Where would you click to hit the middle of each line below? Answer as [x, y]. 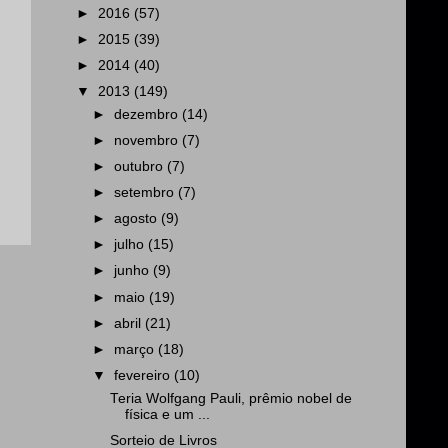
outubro [141, 166]
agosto [138, 219]
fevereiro [144, 375]
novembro [148, 140]
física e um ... [167, 414]
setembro [146, 192]
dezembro [148, 114]
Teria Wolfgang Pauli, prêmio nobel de [230, 398]
